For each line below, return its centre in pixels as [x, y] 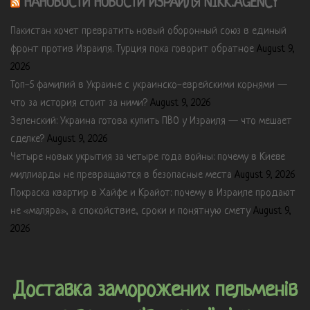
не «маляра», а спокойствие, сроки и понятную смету [130, 211]
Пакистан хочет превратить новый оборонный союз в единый [148, 31]
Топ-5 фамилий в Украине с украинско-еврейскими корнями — [149, 85]
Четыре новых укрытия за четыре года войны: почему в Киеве [148, 157]
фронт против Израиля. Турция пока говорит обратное [132, 49]
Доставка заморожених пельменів [155, 290]
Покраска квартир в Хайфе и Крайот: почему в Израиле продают [153, 193]
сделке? [27, 139]
